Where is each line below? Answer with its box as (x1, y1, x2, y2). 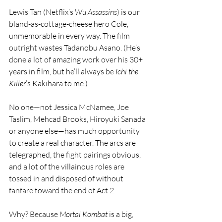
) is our (117, 7, 141, 17)
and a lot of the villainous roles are (9, 162, 126, 172)
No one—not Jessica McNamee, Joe (9, 102, 130, 112)
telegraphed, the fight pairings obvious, (9, 150, 142, 160)
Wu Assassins (75, 7, 117, 17)
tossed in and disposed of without (9, 173, 125, 184)
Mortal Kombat (59, 209, 108, 220)
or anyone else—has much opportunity (9, 126, 141, 136)
